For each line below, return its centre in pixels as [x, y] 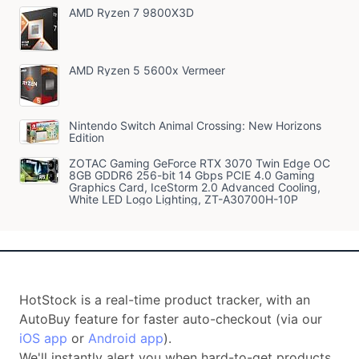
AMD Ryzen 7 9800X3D [131, 12]
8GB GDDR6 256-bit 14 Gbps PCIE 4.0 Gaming [192, 175]
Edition [87, 137]
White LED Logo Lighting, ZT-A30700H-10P [184, 199]
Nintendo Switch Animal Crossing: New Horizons [195, 125]
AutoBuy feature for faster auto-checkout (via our [171, 319]
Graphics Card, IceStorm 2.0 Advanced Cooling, [195, 187]
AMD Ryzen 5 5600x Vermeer [147, 70]
